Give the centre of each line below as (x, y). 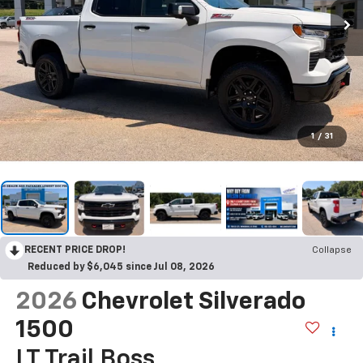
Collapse (332, 250)
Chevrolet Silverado (193, 302)
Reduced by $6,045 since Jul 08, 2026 (121, 267)
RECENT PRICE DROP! (75, 250)
